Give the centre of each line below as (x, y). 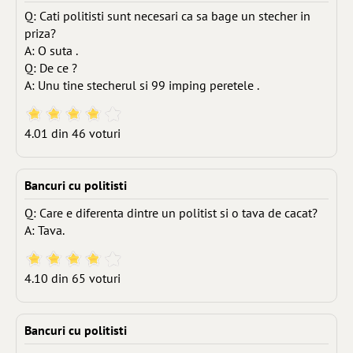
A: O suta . (51, 50)
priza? (40, 33)
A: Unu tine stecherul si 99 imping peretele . (142, 85)
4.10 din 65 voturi (72, 278)
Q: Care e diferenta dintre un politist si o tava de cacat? (171, 213)
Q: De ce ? (51, 68)
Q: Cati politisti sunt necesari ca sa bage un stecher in (167, 16)
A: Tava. (45, 230)
